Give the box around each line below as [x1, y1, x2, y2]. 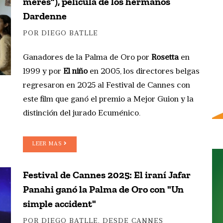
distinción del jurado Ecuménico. [23, 109, 140, 117]
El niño [63, 67, 88, 76]
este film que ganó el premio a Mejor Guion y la [23, 95, 194, 104]
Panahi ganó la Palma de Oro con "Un [23, 183, 184, 195]
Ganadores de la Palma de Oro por [23, 53, 151, 62]
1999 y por [23, 67, 63, 76]
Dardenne [23, 9, 67, 22]
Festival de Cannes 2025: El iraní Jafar [23, 168, 191, 181]
